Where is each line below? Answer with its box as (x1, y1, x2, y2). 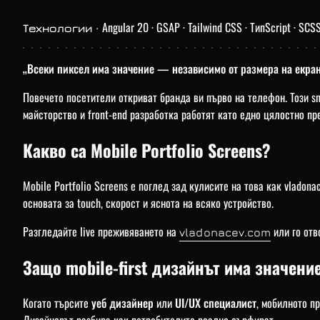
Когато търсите (23, 294, 91, 311)
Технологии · (23, 21, 102, 34)
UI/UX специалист (175, 294, 256, 311)
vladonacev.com (179, 225, 271, 239)
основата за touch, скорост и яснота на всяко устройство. (23, 194, 274, 211)
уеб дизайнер (91, 294, 154, 311)
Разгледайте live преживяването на (23, 222, 179, 240)
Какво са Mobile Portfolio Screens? (23, 136, 271, 163)
